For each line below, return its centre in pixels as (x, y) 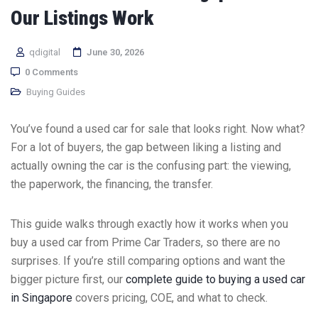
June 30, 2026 (115, 52)
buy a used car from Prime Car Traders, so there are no (146, 242)
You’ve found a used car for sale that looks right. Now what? (158, 128)
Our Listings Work (82, 18)
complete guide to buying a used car (215, 279)
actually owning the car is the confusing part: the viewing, (151, 165)
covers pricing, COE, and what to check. (170, 297)
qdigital (44, 52)
